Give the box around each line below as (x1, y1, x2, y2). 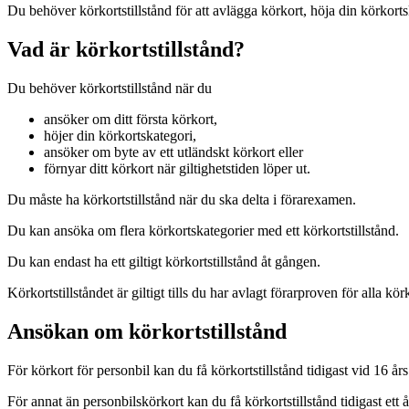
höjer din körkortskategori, (44, 127, 196, 143)
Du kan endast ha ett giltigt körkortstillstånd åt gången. (7, 253, 320, 269)
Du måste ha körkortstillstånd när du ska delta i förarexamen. (7, 191, 356, 207)
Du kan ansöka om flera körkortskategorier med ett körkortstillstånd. (7, 222, 399, 238)
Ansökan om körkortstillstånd (7, 319, 287, 343)
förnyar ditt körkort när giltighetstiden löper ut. (44, 160, 314, 176)
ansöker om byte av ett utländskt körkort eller (44, 143, 303, 160)
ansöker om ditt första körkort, (44, 110, 217, 127)
